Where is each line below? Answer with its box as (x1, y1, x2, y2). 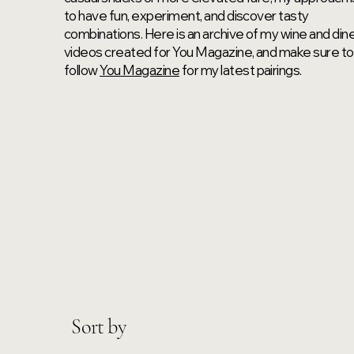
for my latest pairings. (179, 61, 304, 78)
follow (63, 61, 100, 78)
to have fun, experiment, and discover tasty (63, 6, 309, 24)
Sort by (71, 314, 126, 340)
